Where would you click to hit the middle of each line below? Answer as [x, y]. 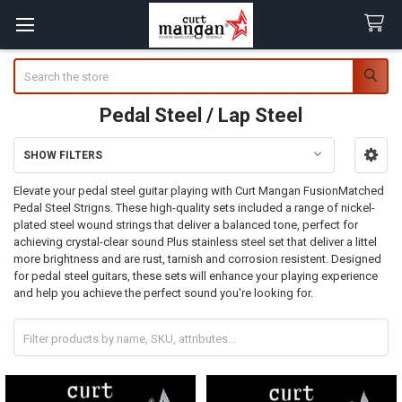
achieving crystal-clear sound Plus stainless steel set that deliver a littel [195, 241]
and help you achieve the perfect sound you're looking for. [163, 293]
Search [31, 66]
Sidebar [42, 173]
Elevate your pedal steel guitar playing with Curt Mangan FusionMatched [198, 190]
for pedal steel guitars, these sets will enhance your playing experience [195, 275]
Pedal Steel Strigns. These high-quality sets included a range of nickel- [194, 207]
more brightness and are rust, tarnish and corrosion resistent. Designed [197, 258]
